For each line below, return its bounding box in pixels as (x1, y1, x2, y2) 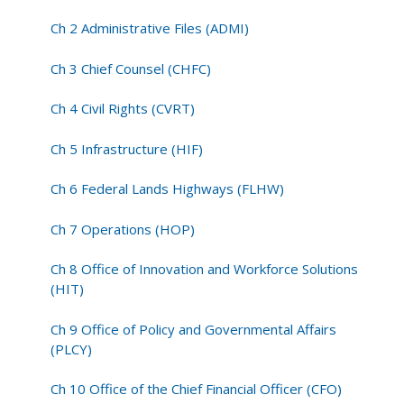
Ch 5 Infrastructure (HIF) (50, 139, 204, 158)
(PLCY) (50, 339, 93, 358)
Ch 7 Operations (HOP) (50, 219, 196, 238)
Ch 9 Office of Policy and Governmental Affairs (50, 319, 337, 338)
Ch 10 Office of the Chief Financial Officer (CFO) (50, 380, 343, 399)
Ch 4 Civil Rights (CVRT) (50, 99, 196, 118)
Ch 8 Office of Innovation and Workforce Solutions (50, 260, 359, 279)
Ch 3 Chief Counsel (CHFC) (50, 59, 212, 78)
